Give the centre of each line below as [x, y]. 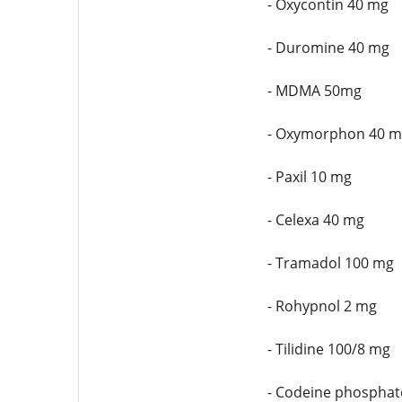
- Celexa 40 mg [315, 220]
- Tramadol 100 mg [330, 263]
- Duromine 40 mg [328, 48]
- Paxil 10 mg [309, 177]
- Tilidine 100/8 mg [328, 349]
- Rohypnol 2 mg [322, 306]
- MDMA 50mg [314, 91]
